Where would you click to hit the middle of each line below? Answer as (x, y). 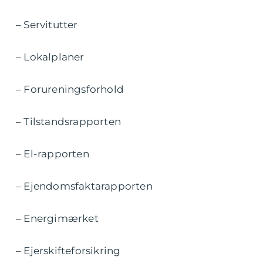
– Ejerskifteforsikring (68, 251)
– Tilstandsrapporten (68, 122)
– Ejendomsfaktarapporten (84, 186)
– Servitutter (47, 25)
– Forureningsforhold (70, 89)
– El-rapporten (53, 154)
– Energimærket (57, 218)
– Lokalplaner (50, 57)
